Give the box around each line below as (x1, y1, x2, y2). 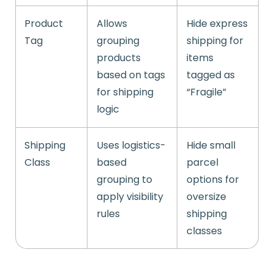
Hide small (187, 138, 235, 153)
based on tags (97, 68, 165, 83)
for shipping (97, 85, 154, 100)
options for (187, 172, 239, 187)
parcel (187, 155, 218, 170)
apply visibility (97, 190, 163, 204)
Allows (97, 17, 127, 31)
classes (187, 224, 222, 239)
